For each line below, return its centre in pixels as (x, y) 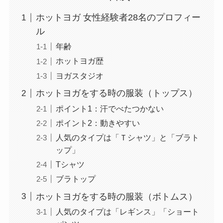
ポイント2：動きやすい (98, 123)
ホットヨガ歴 (79, 61)
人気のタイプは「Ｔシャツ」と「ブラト (127, 137)
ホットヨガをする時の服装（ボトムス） (116, 196)
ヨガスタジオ (79, 75)
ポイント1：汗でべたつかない (110, 108)
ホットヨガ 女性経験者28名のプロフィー (118, 18)
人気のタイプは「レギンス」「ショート (127, 211)
